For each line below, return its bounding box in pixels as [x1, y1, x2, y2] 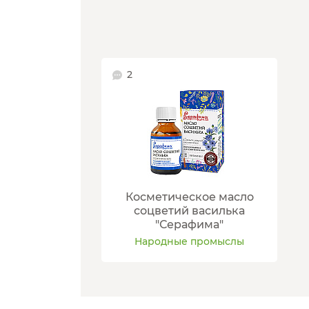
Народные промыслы [134, 235, 244, 248]
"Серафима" [155, 218, 223, 232]
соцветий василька [134, 204, 245, 218]
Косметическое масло [125, 190, 254, 204]
